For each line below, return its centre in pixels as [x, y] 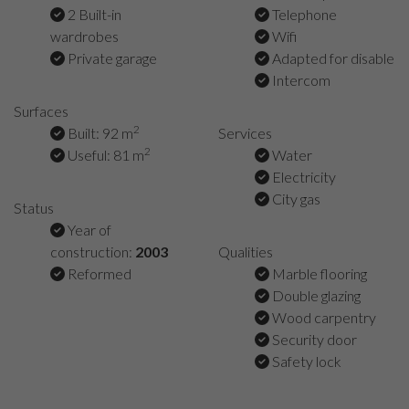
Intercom [300, 80]
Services [245, 133]
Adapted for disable [332, 58]
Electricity [303, 177]
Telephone [303, 14]
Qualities [246, 252]
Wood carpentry [323, 317]
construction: [93, 252]
